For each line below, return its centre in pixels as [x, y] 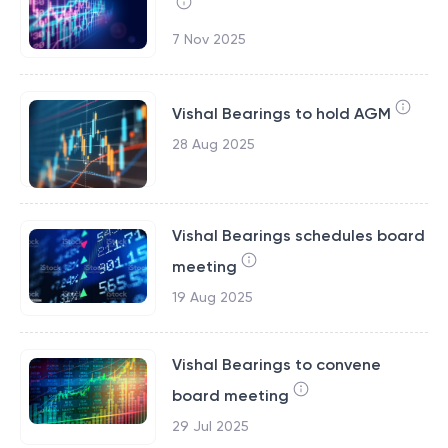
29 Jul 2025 [210, 426]
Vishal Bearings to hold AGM [281, 113]
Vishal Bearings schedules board [298, 235]
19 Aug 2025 [212, 297]
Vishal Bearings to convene [276, 364]
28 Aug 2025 [213, 144]
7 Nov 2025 [208, 39]
